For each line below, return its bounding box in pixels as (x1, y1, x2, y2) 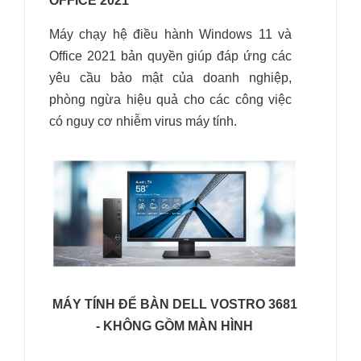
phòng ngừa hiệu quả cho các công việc (49, 93, 292, 107)
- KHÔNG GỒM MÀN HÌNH (96, 319, 253, 334)
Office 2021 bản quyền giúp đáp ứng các (49, 49, 292, 64)
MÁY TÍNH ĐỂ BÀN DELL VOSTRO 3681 (52, 297, 297, 312)
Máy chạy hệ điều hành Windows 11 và (49, 27, 292, 42)
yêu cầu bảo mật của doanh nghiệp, (49, 71, 292, 85)
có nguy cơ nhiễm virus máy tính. (49, 114, 237, 129)
